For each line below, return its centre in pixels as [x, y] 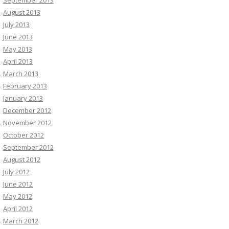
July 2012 [16, 171]
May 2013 [18, 49]
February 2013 [25, 86]
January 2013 [23, 98]
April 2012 [18, 208]
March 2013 [21, 73]
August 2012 [22, 159]
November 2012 [27, 122]
